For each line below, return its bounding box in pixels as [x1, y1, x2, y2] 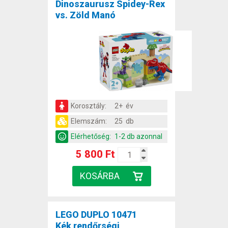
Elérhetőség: [71, 132, 111, 141]
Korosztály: [71, 102, 106, 110]
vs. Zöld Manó [55, 10, 116, 21]
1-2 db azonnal [115, 132, 162, 141]
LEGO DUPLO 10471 [55, 209, 137, 220]
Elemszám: [71, 117, 107, 126]
